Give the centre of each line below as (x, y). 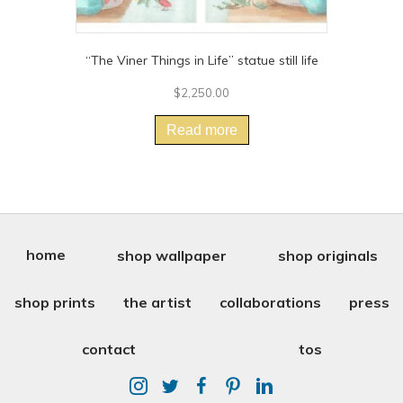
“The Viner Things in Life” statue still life (201, 61)
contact (108, 349)
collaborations (270, 302)
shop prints (54, 302)
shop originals (327, 255)
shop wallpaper (171, 255)
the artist (157, 302)
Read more (201, 130)
